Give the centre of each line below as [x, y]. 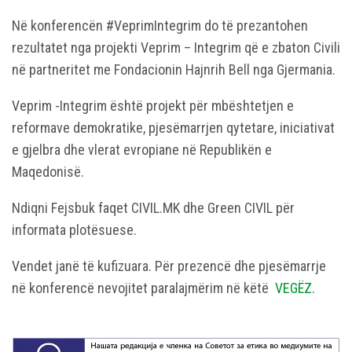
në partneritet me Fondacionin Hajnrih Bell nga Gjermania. [174, 70]
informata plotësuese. [74, 230]
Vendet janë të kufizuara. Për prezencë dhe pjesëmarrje [169, 266]
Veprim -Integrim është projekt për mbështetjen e [153, 106]
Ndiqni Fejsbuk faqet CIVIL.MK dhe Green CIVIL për [153, 208]
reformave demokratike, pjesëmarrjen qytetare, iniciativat [173, 128]
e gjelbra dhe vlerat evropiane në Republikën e [142, 150]
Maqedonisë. [48, 172]
